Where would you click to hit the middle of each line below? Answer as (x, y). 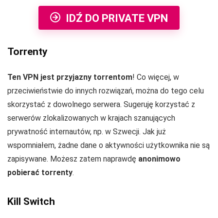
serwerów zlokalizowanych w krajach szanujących (91, 118)
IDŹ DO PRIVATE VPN (117, 18)
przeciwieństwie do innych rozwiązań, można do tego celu (106, 91)
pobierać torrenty (40, 173)
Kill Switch (31, 202)
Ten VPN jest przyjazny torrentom (70, 77)
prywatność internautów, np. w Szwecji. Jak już (87, 132)
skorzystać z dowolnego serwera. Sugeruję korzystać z (101, 105)
